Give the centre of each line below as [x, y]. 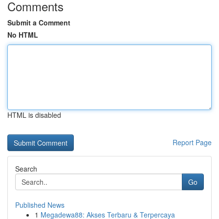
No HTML [23, 35]
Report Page [192, 142]
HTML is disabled [34, 115]
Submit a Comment [39, 22]
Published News [40, 205]
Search [26, 169]
